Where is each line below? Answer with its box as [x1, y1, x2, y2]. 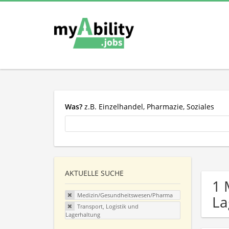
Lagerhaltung [65, 210, 100, 218]
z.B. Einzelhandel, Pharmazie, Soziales [82, 101, 214, 111]
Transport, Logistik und [77, 202, 139, 210]
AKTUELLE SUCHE [65, 168, 124, 178]
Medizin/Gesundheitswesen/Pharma [77, 191, 173, 199]
